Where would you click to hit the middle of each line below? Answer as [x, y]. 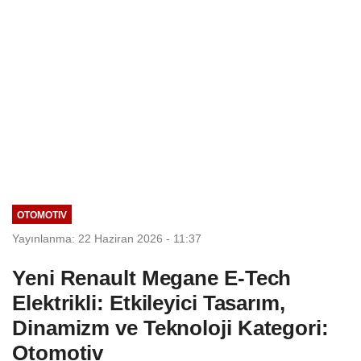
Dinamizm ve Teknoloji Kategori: [170, 328]
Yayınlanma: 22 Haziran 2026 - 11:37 [107, 238]
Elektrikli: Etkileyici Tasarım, [149, 303]
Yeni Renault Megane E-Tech [152, 278]
